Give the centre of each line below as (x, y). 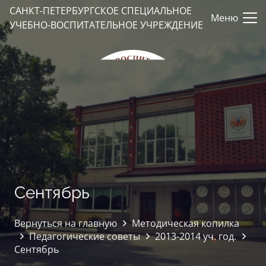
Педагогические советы (85, 236)
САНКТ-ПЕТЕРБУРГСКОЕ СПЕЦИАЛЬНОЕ (101, 11)
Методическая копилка (186, 223)
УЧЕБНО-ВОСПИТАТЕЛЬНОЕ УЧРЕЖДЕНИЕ (106, 25)
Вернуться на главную (66, 223)
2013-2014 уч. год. (196, 236)
